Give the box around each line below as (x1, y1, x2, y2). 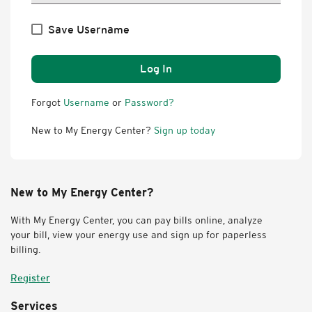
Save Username (48, 22, 130, 36)
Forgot (31, 96, 63, 108)
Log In (140, 61, 172, 75)
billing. (10, 243, 40, 255)
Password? (125, 96, 174, 108)
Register (10, 272, 50, 283)
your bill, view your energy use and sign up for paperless (10, 228, 267, 240)
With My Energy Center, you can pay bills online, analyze (10, 214, 263, 226)
